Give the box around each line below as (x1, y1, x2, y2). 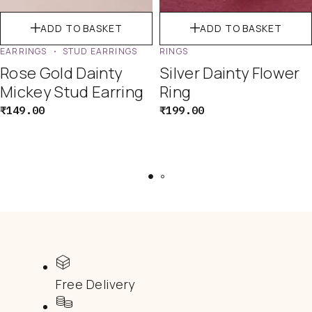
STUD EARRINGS (62, 45, 138, 58)
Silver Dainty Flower (159, 63, 300, 84)
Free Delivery (56, 275, 136, 292)
